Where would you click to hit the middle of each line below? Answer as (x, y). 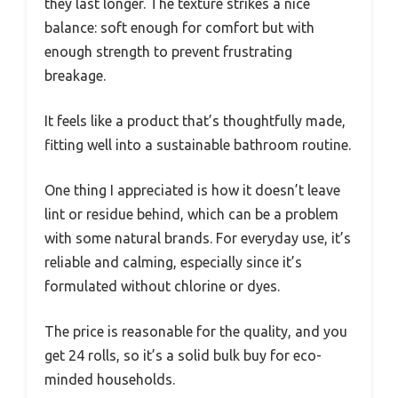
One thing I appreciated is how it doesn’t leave (192, 191)
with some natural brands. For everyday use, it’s (198, 239)
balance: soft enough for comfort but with (179, 28)
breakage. (75, 76)
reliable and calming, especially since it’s (173, 263)
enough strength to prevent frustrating (168, 52)
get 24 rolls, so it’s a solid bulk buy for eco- (183, 356)
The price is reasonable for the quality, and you (196, 332)
